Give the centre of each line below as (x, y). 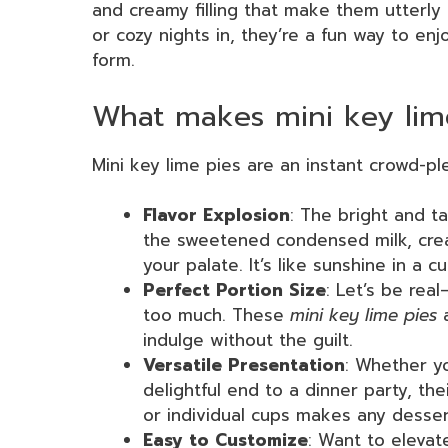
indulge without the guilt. (248, 340)
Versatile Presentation (244, 365)
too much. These (216, 315)
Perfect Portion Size (234, 290)
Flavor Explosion (216, 215)
